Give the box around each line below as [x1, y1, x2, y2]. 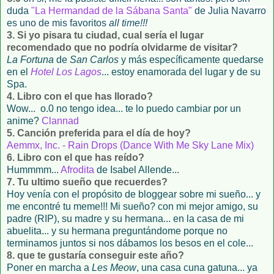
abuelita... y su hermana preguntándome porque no [7, 225, 228, 236]
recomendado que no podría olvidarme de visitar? [7, 42, 238, 53]
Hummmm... [7, 164, 61, 175]
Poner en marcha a [7, 262, 92, 273]
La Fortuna [7, 54, 54, 65]
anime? [7, 115, 42, 126]
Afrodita [61, 164, 94, 175]
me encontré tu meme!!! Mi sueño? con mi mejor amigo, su [7, 201, 258, 212]
